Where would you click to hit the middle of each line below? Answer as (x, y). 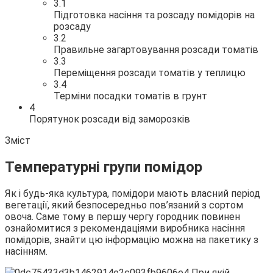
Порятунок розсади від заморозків (110, 119)
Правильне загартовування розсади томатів (156, 49)
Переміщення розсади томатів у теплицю (150, 73)
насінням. (26, 251)
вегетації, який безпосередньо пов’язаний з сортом (124, 205)
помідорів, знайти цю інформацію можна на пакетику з (132, 239)
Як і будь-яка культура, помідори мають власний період (133, 193)
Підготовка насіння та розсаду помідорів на (154, 15)
